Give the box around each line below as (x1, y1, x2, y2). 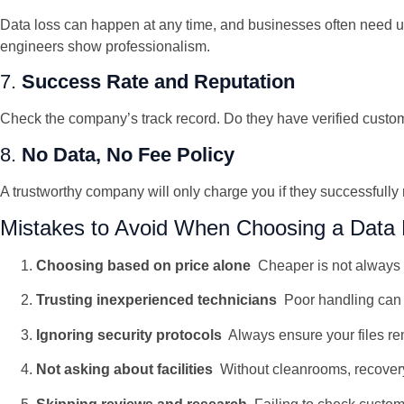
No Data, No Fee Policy (22, 142, 234, 166)
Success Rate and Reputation (22, 70, 295, 94)
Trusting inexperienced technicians (36, 292, 277, 308)
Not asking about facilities (36, 362, 213, 378)
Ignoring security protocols (36, 326, 222, 343)
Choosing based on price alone (36, 258, 251, 274)
